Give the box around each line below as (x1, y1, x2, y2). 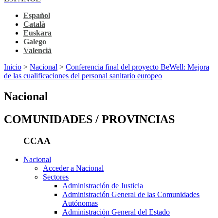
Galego (23, 37, 46, 46)
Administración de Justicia (62, 182, 143, 190)
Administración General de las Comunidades (62, 190, 200, 199)
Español (23, 11, 50, 19)
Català (23, 19, 45, 28)
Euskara (23, 28, 52, 37)
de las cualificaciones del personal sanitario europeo (4, 71, 162, 80)
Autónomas (62, 199, 98, 208)
